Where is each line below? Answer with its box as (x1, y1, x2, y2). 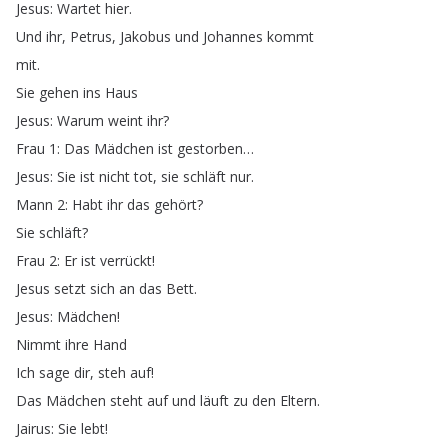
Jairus (16, 419, 51, 438)
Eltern (280, 391, 317, 410)
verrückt (100, 251, 152, 270)
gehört (154, 195, 197, 214)
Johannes (203, 27, 263, 46)
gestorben (177, 139, 243, 158)
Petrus (70, 27, 112, 46)
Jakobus (120, 27, 171, 46)
